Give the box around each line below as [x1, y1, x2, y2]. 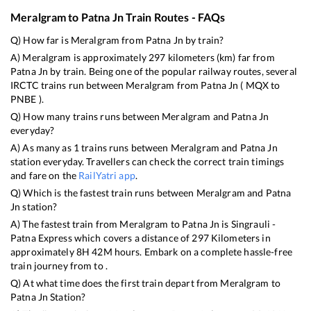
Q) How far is [10, 33, 71, 46]
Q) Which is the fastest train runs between [10, 186, 196, 199]
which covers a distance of [72, 231, 192, 244]
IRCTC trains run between [10, 78, 126, 91]
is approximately [71, 51, 149, 63]
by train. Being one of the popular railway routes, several [48, 65, 297, 77]
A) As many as [10, 141, 74, 153]
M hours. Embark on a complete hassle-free [103, 245, 292, 258]
